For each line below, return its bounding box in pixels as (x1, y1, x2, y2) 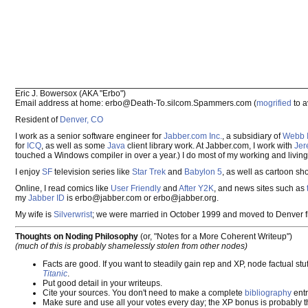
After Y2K (179, 184, 214, 193)
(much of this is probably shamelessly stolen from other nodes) (15, 241, 247, 251)
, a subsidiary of (222, 131, 283, 141)
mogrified (256, 98, 291, 108)
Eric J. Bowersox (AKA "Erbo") (15, 89, 126, 98)
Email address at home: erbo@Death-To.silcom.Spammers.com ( (15, 98, 256, 108)
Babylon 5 (184, 167, 222, 177)
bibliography (245, 288, 291, 298)
